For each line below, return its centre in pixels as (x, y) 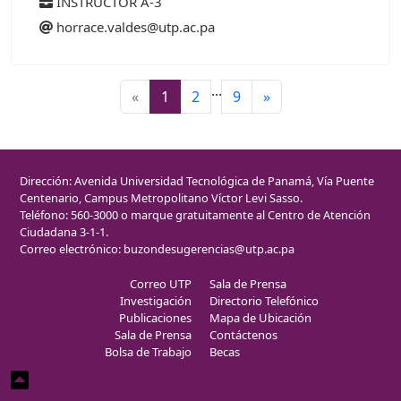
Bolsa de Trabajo (148, 351)
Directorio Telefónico (264, 300)
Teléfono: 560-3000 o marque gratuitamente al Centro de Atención (195, 214)
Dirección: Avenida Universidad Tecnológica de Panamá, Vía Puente (197, 180)
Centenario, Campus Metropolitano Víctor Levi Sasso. (161, 197)
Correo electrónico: (72, 248)
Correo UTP (161, 283)
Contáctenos (243, 334)
